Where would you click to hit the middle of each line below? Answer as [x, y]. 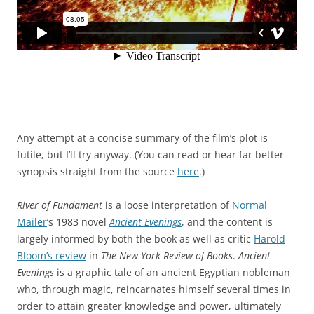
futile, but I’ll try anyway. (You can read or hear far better [150, 155]
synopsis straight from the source [97, 171]
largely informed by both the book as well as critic [135, 239]
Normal [250, 205]
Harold [269, 239]
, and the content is [227, 222]
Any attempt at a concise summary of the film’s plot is [142, 138]
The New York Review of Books [167, 255]
